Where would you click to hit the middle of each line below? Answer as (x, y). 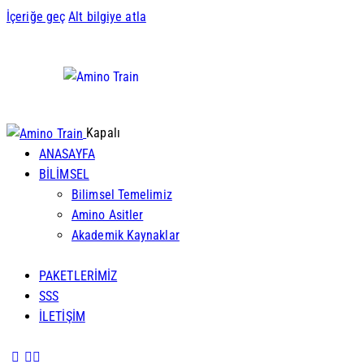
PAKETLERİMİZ (78, 276)
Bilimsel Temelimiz (122, 195)
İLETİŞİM (62, 317)
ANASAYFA (67, 154)
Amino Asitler (108, 215)
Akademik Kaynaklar (126, 236)
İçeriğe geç (36, 17)
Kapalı (103, 133)
